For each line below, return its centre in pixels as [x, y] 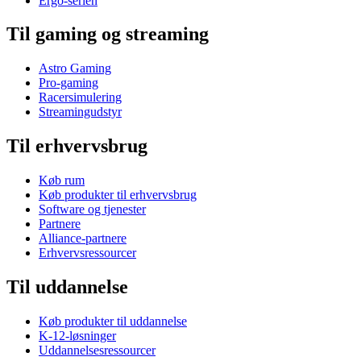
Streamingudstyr [80, 112]
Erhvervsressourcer [87, 253]
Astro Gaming [75, 68]
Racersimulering [80, 98]
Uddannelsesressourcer [97, 351]
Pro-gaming [68, 83]
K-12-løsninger [77, 336]
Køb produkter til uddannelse [113, 322]
